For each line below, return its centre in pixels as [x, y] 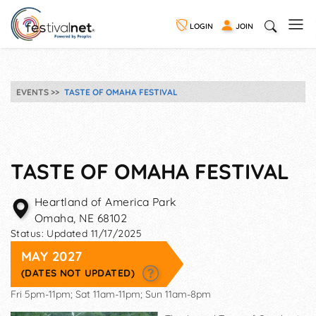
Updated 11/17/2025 [94, 233]
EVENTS [32, 92]
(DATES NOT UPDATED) [80, 273]
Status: [29, 233]
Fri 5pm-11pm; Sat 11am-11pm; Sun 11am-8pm [111, 294]
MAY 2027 [52, 256]
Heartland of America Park [105, 202]
